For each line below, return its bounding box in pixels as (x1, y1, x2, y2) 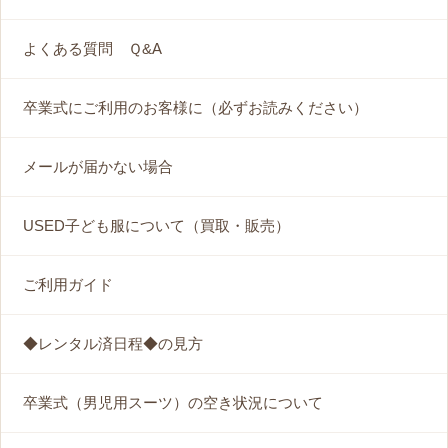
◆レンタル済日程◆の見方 (23, 335, 203, 353)
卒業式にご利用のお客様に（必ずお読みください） (23, 99, 368, 117)
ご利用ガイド (23, 276, 113, 294)
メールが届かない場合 (23, 158, 173, 176)
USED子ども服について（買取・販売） (23, 217, 290, 235)
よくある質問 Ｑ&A (23, 40, 162, 58)
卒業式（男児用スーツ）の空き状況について (23, 394, 323, 412)
